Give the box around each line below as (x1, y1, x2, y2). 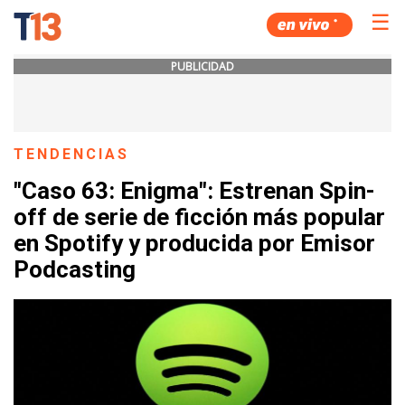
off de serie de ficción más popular (14, 203, 385, 231)
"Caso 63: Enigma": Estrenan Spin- (14, 177, 375, 205)
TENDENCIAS (14, 146, 130, 163)
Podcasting (14, 256, 136, 284)
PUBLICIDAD (171, 59, 234, 74)
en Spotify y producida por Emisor (14, 230, 375, 258)
